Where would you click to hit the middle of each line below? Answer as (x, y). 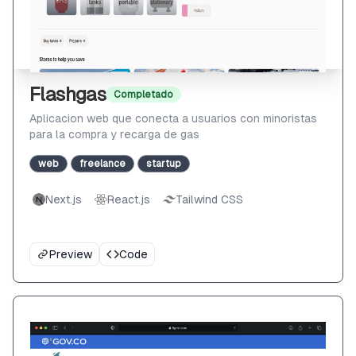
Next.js (64, 199)
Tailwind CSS (209, 199)
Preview (71, 254)
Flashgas (68, 94)
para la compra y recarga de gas (114, 134)
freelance (103, 164)
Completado (144, 95)
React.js (129, 199)
